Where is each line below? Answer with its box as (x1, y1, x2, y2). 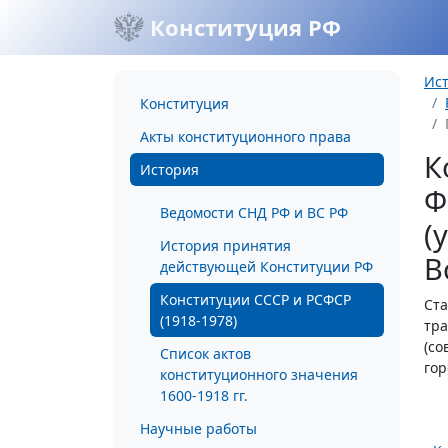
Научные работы (140, 419, 257, 438)
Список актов (160, 344, 251, 363)
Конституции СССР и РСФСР (160, 290, 351, 309)
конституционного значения (160, 365, 358, 384)
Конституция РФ (144, 12, 341, 42)
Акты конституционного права (140, 127, 351, 146)
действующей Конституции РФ (160, 257, 373, 276)
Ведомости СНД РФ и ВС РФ (160, 203, 348, 222)
